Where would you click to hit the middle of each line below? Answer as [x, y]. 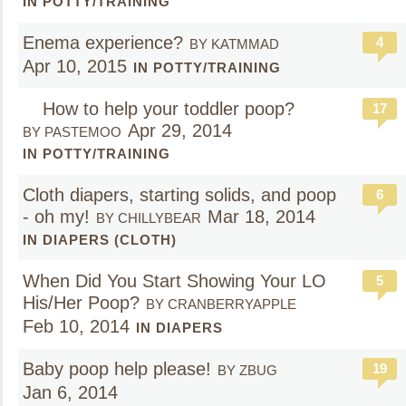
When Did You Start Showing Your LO [174, 281]
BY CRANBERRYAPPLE [221, 304]
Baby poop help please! [117, 369]
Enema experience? [103, 43]
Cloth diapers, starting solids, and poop [179, 195]
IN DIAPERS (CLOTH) [100, 240]
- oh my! [56, 217]
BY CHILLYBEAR [149, 218]
